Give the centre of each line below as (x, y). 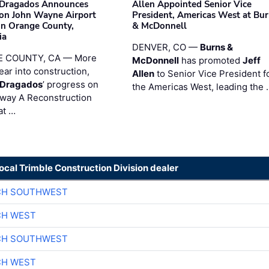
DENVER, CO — (166, 47)
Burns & (216, 47)
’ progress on (71, 84)
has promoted (210, 60)
